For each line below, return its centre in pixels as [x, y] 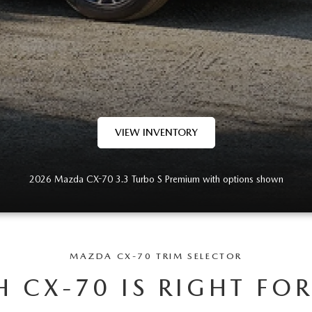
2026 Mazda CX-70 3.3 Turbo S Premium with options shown [156, 179]
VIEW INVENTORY [156, 132]
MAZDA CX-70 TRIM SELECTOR [156, 256]
